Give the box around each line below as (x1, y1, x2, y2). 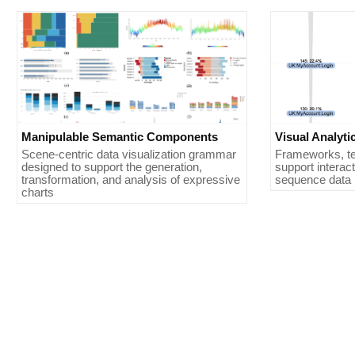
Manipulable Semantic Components (21, 130, 218, 143)
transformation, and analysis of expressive (21, 173, 240, 186)
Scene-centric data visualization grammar (21, 147, 236, 161)
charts (21, 185, 54, 199)
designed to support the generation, (21, 160, 202, 174)
